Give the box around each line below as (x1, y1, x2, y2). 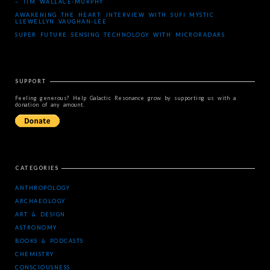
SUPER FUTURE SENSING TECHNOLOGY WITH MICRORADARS (15, 31, 225, 38)
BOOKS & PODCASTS (15, 237, 84, 244)
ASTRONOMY (15, 224, 57, 231)
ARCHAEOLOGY (15, 198, 66, 204)
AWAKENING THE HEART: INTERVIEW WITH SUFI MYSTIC (15, 11, 215, 18)
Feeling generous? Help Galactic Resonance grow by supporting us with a (15, 95, 236, 101)
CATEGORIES (15, 165, 58, 171)
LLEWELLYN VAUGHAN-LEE (15, 18, 107, 25)
